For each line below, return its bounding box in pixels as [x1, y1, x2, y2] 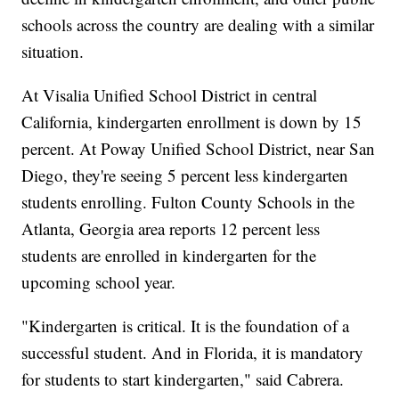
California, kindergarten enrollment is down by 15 [21, 110, 362, 134]
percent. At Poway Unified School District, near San [21, 137, 376, 160]
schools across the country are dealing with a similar [21, 13, 375, 37]
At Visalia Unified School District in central [21, 84, 318, 107]
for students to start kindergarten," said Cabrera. [21, 368, 345, 391]
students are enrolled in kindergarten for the [21, 244, 317, 267]
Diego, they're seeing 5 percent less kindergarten [21, 164, 349, 187]
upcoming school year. [21, 271, 176, 294]
